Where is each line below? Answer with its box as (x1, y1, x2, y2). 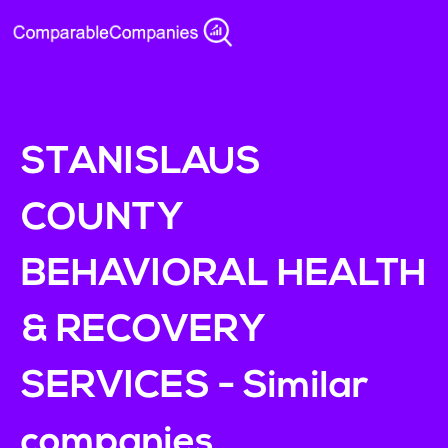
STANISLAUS (20, 144, 261, 182)
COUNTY (20, 200, 183, 238)
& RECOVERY (20, 312, 265, 350)
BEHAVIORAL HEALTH (20, 256, 427, 294)
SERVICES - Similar (20, 368, 368, 406)
